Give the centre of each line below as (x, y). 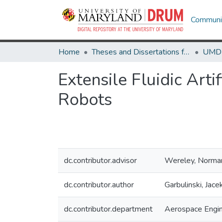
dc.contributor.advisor (100, 161)
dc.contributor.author (99, 185)
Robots (85, 100)
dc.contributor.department (108, 209)
